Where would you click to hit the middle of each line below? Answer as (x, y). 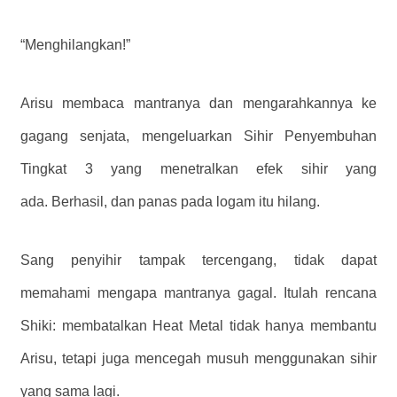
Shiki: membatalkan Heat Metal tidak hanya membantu (198, 326)
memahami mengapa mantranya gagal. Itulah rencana (198, 293)
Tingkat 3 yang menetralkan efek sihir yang (198, 169)
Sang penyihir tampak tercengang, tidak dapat (198, 261)
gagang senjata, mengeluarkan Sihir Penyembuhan (198, 136)
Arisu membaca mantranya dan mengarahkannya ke (198, 104)
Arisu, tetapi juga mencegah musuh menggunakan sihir (198, 359)
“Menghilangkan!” (75, 45)
